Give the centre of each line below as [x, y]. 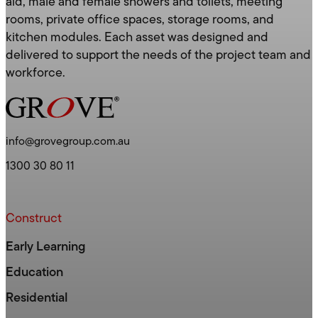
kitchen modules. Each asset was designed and [137, 38]
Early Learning [45, 247]
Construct [34, 219]
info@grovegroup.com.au [68, 142]
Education [34, 273]
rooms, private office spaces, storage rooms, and [140, 21]
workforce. [35, 74]
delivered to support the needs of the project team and [158, 56]
